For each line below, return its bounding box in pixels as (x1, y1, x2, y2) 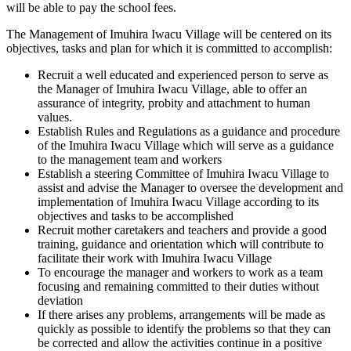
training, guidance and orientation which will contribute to (38, 237, 324, 251)
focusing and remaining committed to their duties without (38, 280, 319, 293)
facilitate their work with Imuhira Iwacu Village (38, 251, 272, 265)
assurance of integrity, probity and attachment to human (38, 96, 310, 110)
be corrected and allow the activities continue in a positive (38, 336, 322, 349)
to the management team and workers (38, 153, 222, 166)
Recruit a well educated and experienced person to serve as (38, 68, 328, 81)
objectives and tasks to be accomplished (38, 209, 233, 223)
